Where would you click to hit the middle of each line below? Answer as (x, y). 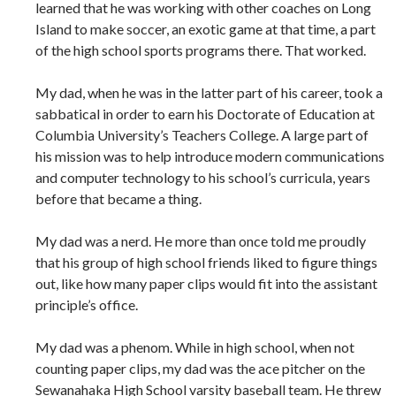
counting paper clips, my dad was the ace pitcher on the (200, 369)
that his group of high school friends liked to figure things (206, 263)
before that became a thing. (118, 199)
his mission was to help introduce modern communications (210, 156)
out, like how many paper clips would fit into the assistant (206, 284)
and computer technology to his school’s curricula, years (203, 178)
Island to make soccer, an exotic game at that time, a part (206, 29)
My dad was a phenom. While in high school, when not (195, 347)
